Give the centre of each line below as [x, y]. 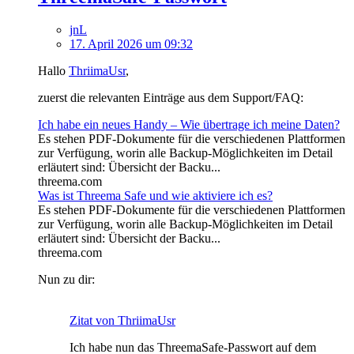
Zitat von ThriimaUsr [122, 321]
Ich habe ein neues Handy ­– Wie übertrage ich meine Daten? [189, 125]
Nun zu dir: [66, 280]
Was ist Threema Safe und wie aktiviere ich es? [155, 196]
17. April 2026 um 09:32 [131, 44]
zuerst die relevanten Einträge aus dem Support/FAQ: [171, 98]
